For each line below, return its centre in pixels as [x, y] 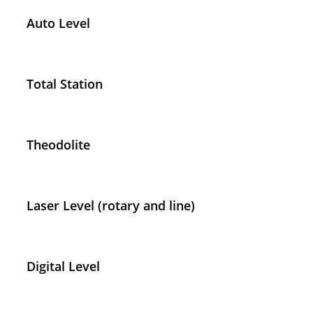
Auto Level [58, 23]
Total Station [65, 84]
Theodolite [58, 145]
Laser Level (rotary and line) [111, 206]
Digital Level [63, 267]
